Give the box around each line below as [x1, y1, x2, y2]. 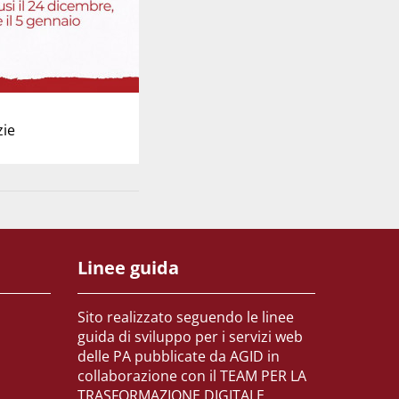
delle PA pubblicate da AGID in [77, 346, 281, 367]
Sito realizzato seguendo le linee [77, 307, 295, 328]
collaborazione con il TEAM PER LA [77, 366, 307, 387]
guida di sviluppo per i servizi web [77, 327, 304, 347]
